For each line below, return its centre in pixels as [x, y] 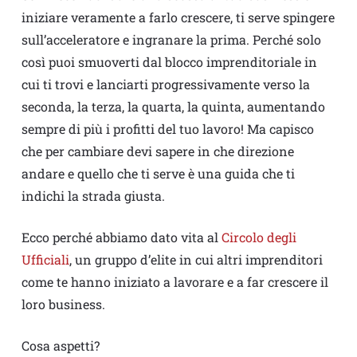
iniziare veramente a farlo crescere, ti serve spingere [178, 18]
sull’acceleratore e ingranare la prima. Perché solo [171, 40]
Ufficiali [45, 260]
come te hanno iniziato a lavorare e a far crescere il [175, 282]
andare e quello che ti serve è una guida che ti [158, 174]
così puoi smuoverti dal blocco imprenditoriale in [169, 62]
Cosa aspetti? [60, 346]
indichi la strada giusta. [93, 196]
